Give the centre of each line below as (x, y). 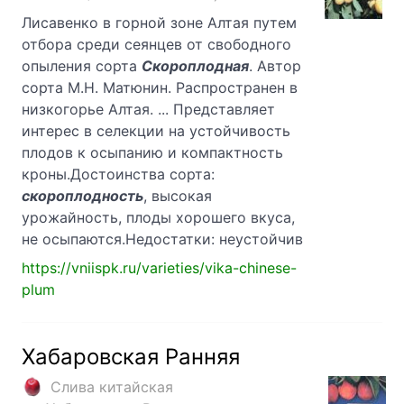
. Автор (275, 66)
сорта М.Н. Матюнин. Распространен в (160, 88)
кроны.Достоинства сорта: (118, 174)
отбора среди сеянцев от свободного (156, 45)
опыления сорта (82, 66)
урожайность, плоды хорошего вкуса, (158, 218)
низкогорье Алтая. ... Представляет (148, 110)
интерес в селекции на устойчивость (156, 131)
